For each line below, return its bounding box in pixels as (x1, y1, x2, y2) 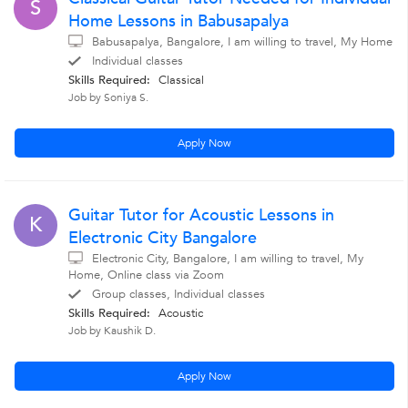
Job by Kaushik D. (68, 323, 156, 338)
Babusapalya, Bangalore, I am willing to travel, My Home (92, 34, 393, 50)
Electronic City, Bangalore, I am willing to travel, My (92, 250, 363, 267)
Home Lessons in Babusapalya (68, 10, 289, 33)
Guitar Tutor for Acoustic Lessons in (68, 204, 334, 227)
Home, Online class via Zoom (68, 267, 224, 283)
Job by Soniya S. (68, 90, 148, 105)
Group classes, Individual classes (92, 286, 265, 302)
